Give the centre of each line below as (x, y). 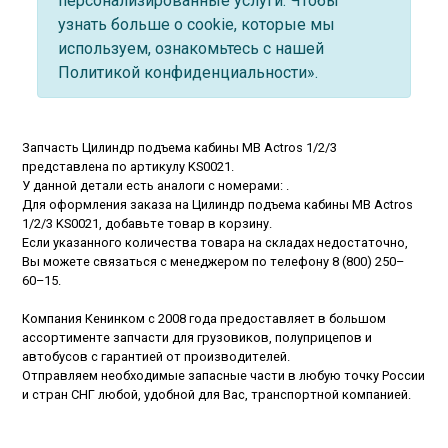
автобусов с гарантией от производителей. (156, 357)
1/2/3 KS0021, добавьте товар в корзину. (147, 224)
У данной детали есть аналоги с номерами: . (156, 186)
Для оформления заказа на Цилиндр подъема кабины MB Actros (218, 205)
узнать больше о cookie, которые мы (197, 25)
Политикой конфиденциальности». (188, 73)
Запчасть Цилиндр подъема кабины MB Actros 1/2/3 (180, 148)
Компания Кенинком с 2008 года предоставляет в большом (204, 319)
